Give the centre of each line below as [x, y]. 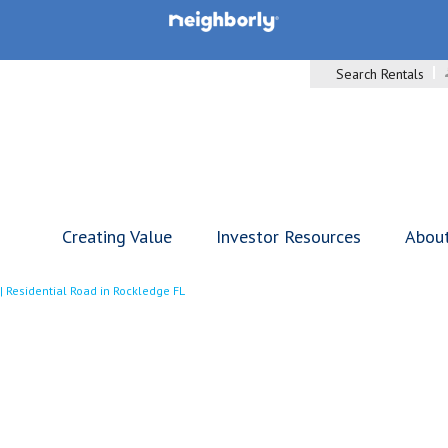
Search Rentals [380, 74]
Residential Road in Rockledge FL [95, 290]
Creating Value [117, 236]
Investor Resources [288, 236]
